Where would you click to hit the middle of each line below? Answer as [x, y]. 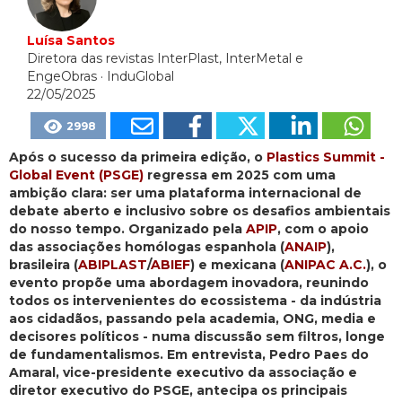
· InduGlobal [135, 77]
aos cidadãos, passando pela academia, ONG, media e [192, 319]
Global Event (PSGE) [76, 175]
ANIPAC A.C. [325, 265]
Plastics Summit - [326, 157]
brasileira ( [44, 265]
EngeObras [62, 77]
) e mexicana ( [237, 265]
